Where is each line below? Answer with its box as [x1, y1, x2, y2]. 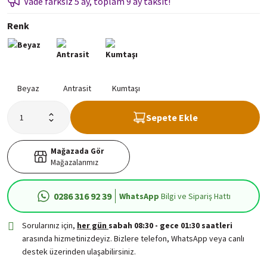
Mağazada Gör [50, 146, 104, 156]
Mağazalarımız [50, 157, 98, 167]
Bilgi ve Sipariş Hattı [159, 191, 231, 201]
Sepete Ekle [145, 111, 198, 123]
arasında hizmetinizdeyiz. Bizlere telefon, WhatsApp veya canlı [21, 233, 244, 244]
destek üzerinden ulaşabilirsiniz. [21, 246, 136, 257]
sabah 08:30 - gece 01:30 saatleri [108, 220, 232, 231]
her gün [76, 220, 108, 231]
